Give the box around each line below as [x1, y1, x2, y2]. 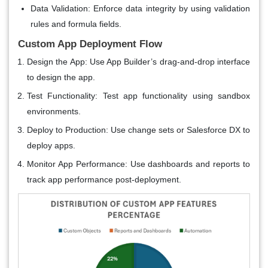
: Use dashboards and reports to [124, 159, 251, 169]
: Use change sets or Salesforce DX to [106, 124, 250, 135]
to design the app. [27, 72, 95, 82]
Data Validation [31, 3, 89, 13]
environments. [27, 106, 81, 116]
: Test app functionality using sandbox [95, 90, 251, 100]
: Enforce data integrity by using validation [88, 3, 251, 13]
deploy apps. [27, 140, 75, 150]
